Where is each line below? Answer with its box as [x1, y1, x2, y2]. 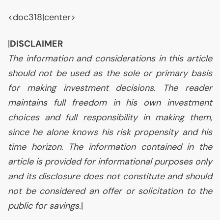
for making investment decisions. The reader [8, 82, 212, 94]
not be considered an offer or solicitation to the [8, 185, 212, 197]
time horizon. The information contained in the [8, 141, 212, 153]
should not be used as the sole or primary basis [8, 67, 212, 79]
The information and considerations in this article [8, 53, 212, 64]
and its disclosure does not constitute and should [8, 170, 212, 182]
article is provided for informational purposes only [8, 156, 212, 167]
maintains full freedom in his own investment [8, 97, 212, 109]
